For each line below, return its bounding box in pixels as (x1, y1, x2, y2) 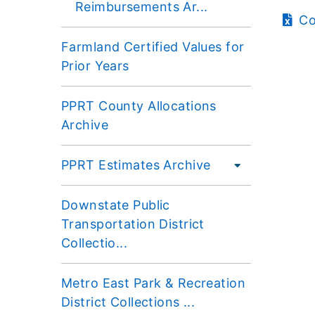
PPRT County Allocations (61, 98, 217, 113)
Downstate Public (61, 197, 170, 212)
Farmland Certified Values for (61, 39, 245, 54)
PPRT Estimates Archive (61, 157, 211, 172)
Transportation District (61, 216, 205, 231)
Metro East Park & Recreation (61, 275, 246, 290)
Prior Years (61, 58, 129, 73)
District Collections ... (61, 294, 195, 309)
